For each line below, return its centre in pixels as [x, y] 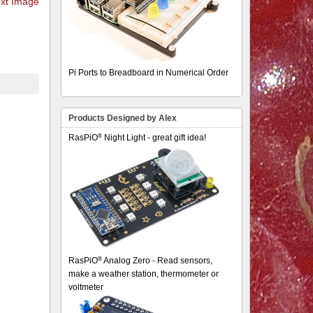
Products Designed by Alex [123, 118]
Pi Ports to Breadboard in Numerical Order [149, 73]
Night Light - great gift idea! [154, 138]
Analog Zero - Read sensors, [158, 261]
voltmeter [86, 287]
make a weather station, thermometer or [144, 274]
